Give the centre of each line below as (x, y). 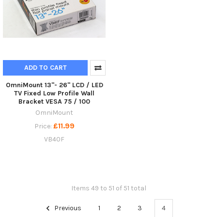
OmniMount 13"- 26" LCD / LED (54, 85)
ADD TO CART (45, 67)
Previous (67, 208)
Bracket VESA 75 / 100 (54, 101)
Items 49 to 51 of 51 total (108, 188)
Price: (44, 126)
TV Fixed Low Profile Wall (54, 93)
